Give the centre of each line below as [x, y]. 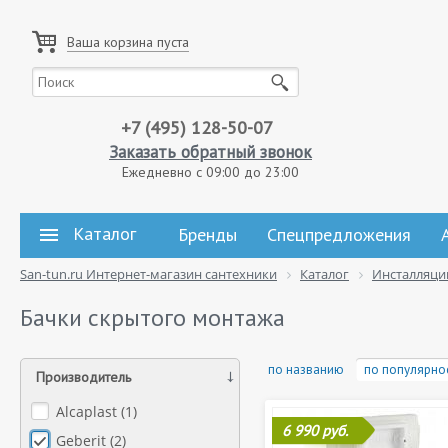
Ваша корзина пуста [128, 42]
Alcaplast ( [90, 411]
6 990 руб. [315, 430]
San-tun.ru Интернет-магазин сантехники [148, 274]
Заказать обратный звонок [210, 152]
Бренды [207, 234]
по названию [306, 369]
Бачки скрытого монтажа [152, 317]
